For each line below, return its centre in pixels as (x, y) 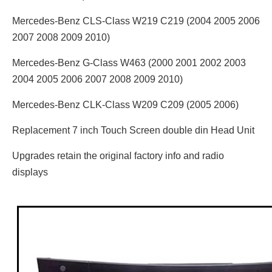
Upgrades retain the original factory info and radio (118, 156)
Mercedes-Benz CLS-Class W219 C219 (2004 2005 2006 (136, 21)
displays (30, 172)
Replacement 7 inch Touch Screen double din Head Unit (133, 130)
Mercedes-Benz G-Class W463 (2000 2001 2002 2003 (129, 63)
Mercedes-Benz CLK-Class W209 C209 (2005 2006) (125, 105)
